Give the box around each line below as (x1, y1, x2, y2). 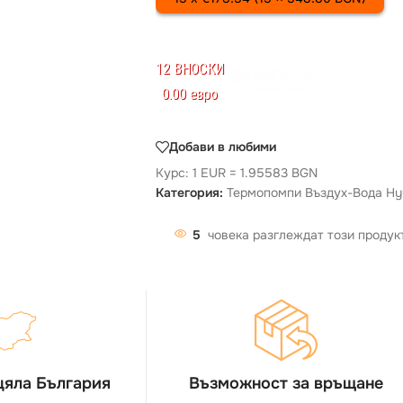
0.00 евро (162, 85, 218, 103)
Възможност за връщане (188, 372, 383, 393)
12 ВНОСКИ (156, 59, 224, 77)
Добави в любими (169, 139, 276, 156)
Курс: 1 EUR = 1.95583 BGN (156, 164, 318, 181)
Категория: (156, 184, 223, 201)
